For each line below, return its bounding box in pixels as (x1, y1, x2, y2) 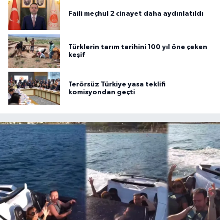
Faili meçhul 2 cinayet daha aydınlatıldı (68, 10, 203, 17)
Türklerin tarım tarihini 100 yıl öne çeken (68, 43, 207, 51)
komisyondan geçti (68, 88, 135, 96)
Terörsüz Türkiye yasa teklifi (68, 81, 165, 88)
